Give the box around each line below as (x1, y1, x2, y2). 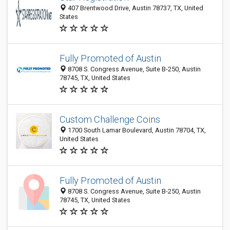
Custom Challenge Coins (60, 114, 160, 125)
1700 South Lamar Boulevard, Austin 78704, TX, (66, 126, 206, 134)
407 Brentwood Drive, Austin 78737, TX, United (66, 4, 203, 12)
